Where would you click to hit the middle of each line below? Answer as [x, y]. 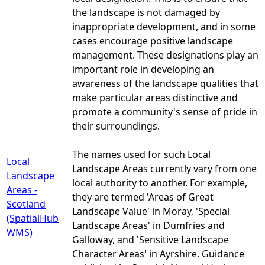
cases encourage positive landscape [153, 41]
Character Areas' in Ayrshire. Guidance [158, 253]
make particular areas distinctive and [155, 97]
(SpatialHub [33, 218]
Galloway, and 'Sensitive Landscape [151, 239]
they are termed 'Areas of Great [143, 197]
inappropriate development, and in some [164, 26]
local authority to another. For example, [160, 182]
